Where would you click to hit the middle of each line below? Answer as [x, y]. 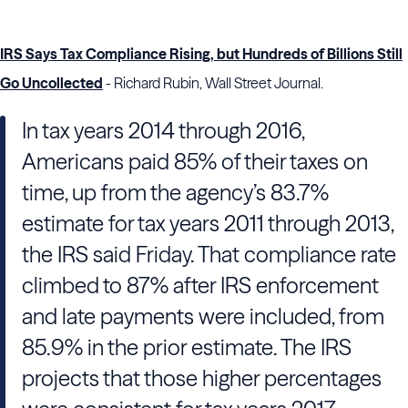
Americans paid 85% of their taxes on [195, 162]
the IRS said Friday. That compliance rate [209, 255]
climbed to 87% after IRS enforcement [200, 286]
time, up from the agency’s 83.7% [175, 193]
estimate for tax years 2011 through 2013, [208, 224]
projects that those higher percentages [202, 378]
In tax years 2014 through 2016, [163, 131]
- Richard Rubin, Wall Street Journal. [213, 83]
